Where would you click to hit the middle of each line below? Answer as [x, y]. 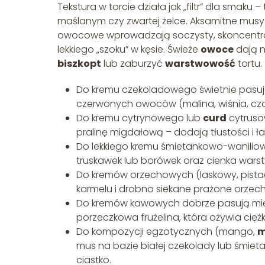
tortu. [249, 63]
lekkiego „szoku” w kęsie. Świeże [129, 49]
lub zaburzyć [133, 63]
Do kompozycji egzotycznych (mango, [167, 231]
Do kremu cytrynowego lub [140, 118]
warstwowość [200, 63]
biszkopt [79, 63]
